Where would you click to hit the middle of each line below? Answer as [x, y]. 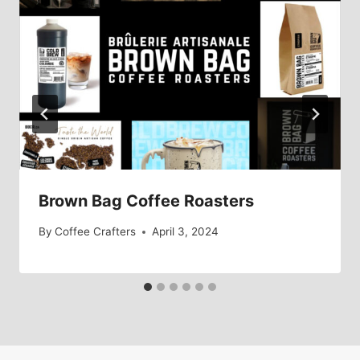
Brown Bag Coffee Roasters [146, 200]
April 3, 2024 [186, 232]
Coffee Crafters [96, 232]
